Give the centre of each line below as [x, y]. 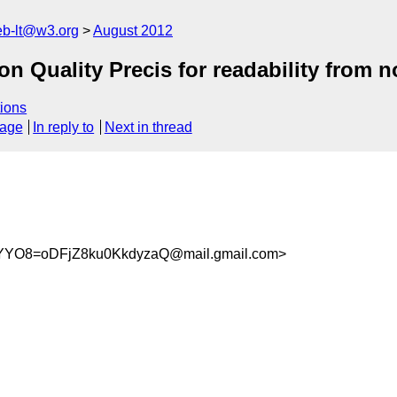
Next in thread [148, 128]
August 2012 [133, 31]
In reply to [64, 128]
